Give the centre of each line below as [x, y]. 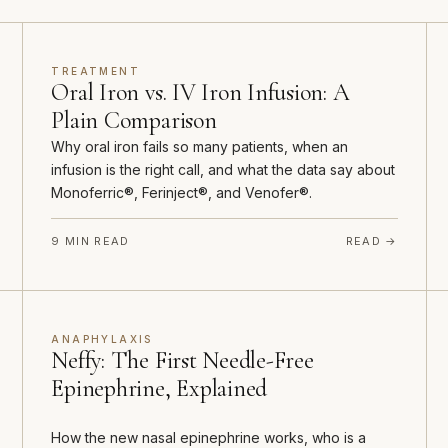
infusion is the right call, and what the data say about [223, 170]
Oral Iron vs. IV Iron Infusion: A [200, 93]
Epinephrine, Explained [159, 389]
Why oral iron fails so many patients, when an [200, 147]
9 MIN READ [90, 241]
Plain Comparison [134, 121]
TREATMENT [95, 71]
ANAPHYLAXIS [102, 339]
